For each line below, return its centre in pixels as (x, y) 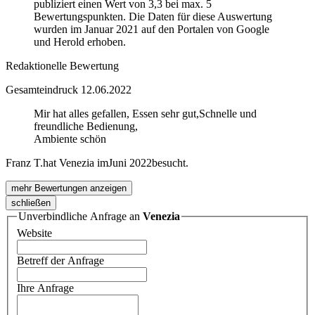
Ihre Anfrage (45, 288)
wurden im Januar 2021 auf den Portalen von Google (152, 30)
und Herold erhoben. (80, 42)
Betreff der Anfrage (60, 260)
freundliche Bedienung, (86, 127)
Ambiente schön (70, 139)
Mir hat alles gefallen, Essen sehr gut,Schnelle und (145, 114)
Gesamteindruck (43, 90)
